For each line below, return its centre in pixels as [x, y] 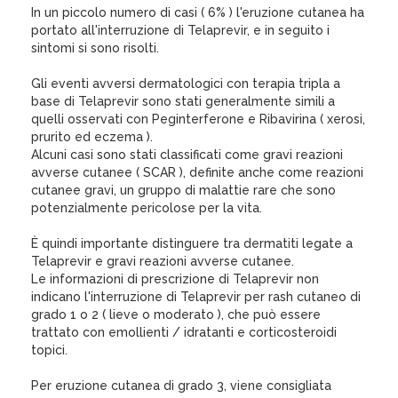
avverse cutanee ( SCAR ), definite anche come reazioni [197, 172]
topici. [49, 350]
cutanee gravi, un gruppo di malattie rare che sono [183, 190]
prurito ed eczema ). [92, 137]
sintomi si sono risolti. [95, 48]
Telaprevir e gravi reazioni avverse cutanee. [163, 261]
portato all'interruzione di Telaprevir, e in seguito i [180, 30]
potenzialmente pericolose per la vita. [147, 208]
